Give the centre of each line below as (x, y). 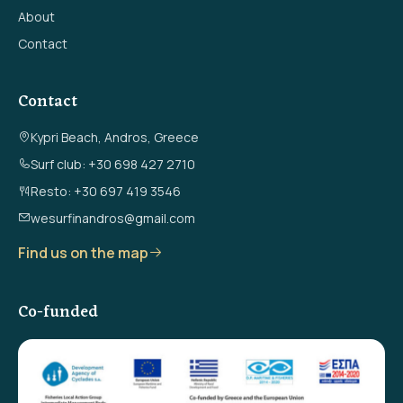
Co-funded (58, 313)
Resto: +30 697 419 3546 (106, 192)
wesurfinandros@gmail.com (113, 219)
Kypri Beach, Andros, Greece (115, 138)
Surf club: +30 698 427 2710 (113, 165)
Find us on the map (83, 253)
